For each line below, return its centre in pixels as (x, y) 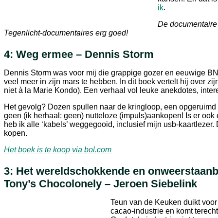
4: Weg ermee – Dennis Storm (79, 54)
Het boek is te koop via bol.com (58, 149)
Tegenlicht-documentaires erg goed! (66, 33)
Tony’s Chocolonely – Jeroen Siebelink (100, 183)
